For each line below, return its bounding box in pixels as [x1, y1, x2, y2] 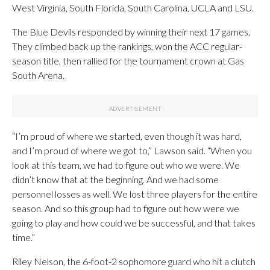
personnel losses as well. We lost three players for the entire [12, 187, 257, 199]
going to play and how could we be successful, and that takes [12, 216, 256, 228]
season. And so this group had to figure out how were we [12, 202, 239, 214]
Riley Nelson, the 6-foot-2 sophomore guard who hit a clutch [12, 255, 256, 267]
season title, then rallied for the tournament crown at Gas [12, 54, 244, 66]
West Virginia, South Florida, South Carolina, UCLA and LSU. [12, 1, 254, 13]
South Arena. [12, 69, 64, 81]
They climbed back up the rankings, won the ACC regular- [12, 40, 242, 52]
